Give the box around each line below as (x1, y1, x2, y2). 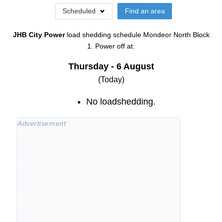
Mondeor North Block (143, 31, 210, 39)
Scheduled (62, 7, 96, 15)
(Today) (98, 75, 124, 84)
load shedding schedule (66, 31, 143, 39)
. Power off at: (91, 42, 135, 51)
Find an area (124, 7, 165, 15)
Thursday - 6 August (68, 61, 154, 72)
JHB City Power (12, 31, 67, 39)
